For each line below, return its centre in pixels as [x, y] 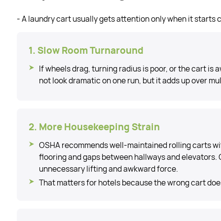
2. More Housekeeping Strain [94, 127]
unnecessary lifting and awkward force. [108, 169]
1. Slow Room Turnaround [86, 50]
